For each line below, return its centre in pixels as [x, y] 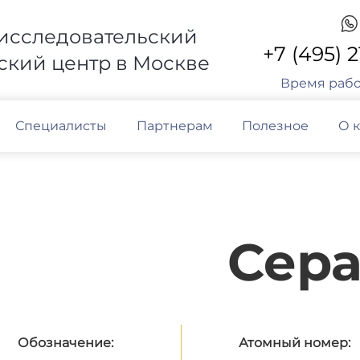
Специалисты [61, 126]
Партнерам [174, 126]
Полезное [276, 126]
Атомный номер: [295, 343]
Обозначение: [65, 343]
